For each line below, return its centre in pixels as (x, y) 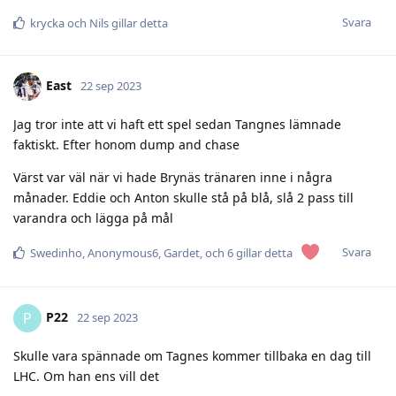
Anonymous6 (123, 253)
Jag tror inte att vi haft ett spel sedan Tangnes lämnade (177, 125)
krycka (47, 23)
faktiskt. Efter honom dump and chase (126, 145)
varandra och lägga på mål (93, 218)
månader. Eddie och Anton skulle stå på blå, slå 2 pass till (183, 198)
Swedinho (56, 253)
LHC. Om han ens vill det (86, 376)
